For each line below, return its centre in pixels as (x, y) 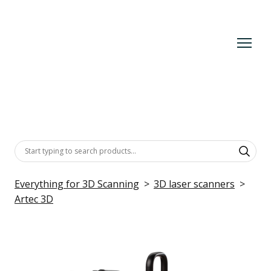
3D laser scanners (194, 184)
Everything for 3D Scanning (77, 184)
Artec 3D (34, 199)
